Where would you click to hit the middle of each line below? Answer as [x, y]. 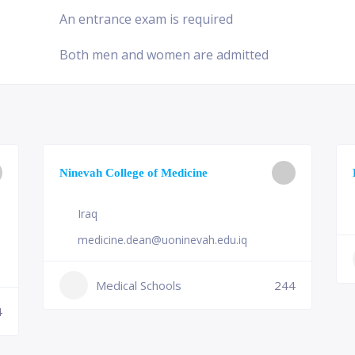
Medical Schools [139, 285]
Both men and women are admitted [164, 54]
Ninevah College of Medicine [134, 172]
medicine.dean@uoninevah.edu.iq [162, 240]
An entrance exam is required [146, 19]
